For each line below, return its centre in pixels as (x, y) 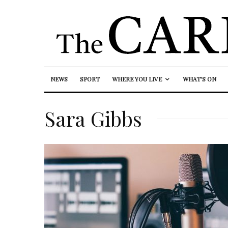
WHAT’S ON (199, 79)
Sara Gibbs (93, 118)
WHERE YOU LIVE (137, 79)
